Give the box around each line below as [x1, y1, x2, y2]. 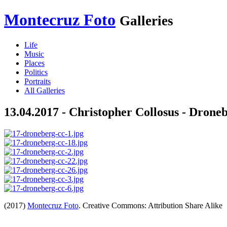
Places [24, 58, 45, 67]
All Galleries [24, 86, 65, 95]
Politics [24, 67, 48, 77]
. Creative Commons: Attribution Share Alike [79, 201, 222, 210]
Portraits [24, 77, 51, 86]
